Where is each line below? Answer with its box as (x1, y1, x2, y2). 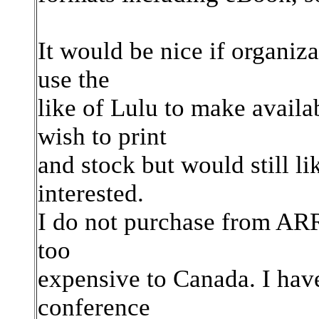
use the (38, 66, 110, 93)
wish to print (38, 122, 167, 150)
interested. (38, 179, 144, 207)
